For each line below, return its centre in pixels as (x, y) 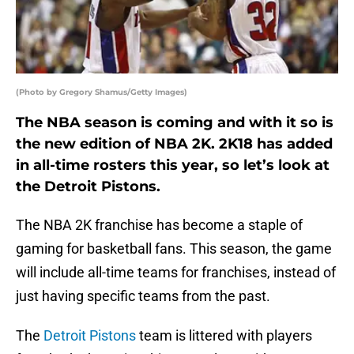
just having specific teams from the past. (143, 296)
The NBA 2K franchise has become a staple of (159, 225)
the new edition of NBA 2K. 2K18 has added (174, 144)
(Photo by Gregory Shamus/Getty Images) (102, 92)
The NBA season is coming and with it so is (175, 123)
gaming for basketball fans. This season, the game (174, 249)
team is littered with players (224, 336)
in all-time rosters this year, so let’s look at (173, 166)
